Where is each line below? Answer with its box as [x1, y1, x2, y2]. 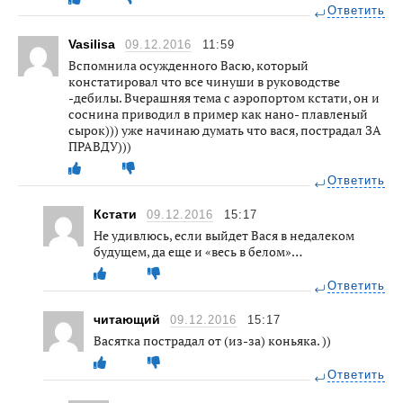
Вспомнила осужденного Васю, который [68, 56, 309, 74]
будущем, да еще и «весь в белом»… [94, 242, 302, 260]
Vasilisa [68, 36, 119, 51]
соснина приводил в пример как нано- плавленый [68, 104, 368, 122]
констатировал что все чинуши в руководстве [68, 72, 340, 90]
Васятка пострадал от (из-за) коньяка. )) [94, 331, 331, 349]
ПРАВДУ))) [68, 137, 131, 155]
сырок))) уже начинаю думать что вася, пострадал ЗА [68, 121, 381, 139]
